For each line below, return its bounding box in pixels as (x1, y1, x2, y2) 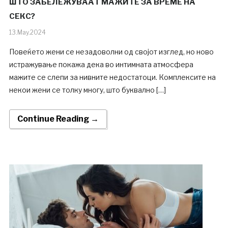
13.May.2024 (9, 28, 46, 37)
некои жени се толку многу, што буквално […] (9, 85, 166, 95)
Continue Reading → (17, 114, 99, 124)
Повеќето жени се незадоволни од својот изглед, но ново (9, 47, 214, 56)
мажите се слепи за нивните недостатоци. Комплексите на (9, 73, 216, 82)
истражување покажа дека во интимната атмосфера (9, 60, 193, 69)
